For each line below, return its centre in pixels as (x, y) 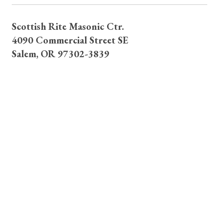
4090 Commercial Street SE (70, 40)
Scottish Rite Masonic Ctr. (68, 26)
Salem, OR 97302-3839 (61, 54)
